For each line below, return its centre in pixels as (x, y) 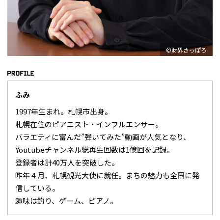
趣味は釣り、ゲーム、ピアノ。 (66, 200)
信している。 (37, 188)
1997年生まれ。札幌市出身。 (64, 111)
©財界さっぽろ (186, 50)
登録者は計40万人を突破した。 (67, 162)
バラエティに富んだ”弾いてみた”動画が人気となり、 (103, 137)
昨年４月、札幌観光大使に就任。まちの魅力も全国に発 (107, 175)
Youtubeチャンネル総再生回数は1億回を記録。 (95, 149)
